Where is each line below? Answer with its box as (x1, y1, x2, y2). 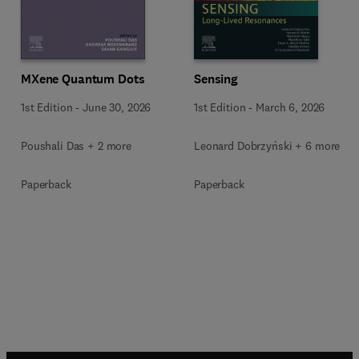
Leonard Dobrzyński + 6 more (194, 138, 341, 153)
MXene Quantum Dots (21, 70, 145, 87)
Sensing (194, 70, 239, 87)
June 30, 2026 (83, 99, 151, 115)
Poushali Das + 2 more (21, 138, 132, 153)
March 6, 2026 (256, 99, 325, 115)
